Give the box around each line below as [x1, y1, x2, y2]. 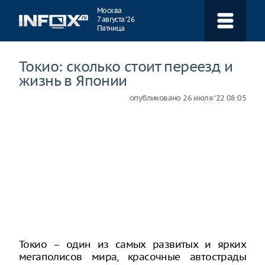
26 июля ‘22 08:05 [183, 93, 246, 103]
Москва [97, 6, 122, 15]
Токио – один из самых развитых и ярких [19, 238, 246, 251]
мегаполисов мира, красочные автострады [19, 250, 246, 263]
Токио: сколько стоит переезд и [19, 57, 232, 75]
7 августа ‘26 [97, 15, 135, 24]
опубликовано [129, 93, 183, 103]
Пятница [97, 24, 125, 33]
